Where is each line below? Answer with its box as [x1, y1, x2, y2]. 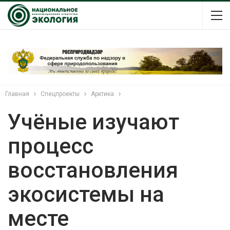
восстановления [8, 157, 178, 183]
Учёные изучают [8, 109, 179, 135]
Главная [5, 90, 29, 98]
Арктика [91, 90, 114, 98]
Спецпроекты [41, 90, 80, 98]
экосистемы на [8, 181, 164, 207]
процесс [8, 133, 93, 159]
